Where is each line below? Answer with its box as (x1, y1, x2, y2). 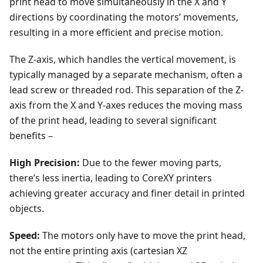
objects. (9, 202, 44, 215)
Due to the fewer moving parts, (80, 156, 221, 170)
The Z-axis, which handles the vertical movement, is (9, 53, 236, 66)
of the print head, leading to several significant (9, 114, 217, 127)
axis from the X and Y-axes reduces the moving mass (9, 99, 242, 112)
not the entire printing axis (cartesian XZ (9, 244, 187, 258)
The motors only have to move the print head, (40, 229, 245, 242)
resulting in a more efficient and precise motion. (9, 26, 223, 39)
